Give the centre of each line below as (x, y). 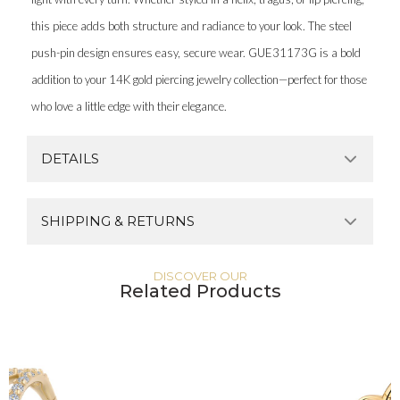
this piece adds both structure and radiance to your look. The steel (192, 25)
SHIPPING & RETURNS (118, 221)
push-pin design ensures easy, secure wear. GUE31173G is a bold (196, 52)
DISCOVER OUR (200, 275)
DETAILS (70, 158)
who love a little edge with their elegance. (129, 106)
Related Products (200, 291)
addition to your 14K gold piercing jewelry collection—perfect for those (199, 79)
